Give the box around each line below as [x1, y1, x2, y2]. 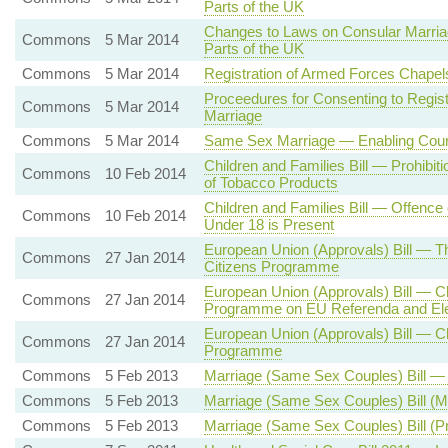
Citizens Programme [203, 258, 339, 276]
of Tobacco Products [203, 174, 338, 192]
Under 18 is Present [203, 216, 334, 234]
